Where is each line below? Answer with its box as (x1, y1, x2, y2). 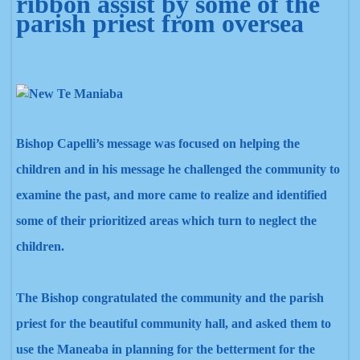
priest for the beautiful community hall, (16, 317, 228, 330)
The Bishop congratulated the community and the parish (16, 291, 324, 305)
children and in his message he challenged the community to (16, 162, 340, 176)
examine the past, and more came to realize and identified (16, 188, 327, 202)
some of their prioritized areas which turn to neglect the (16, 214, 317, 227)
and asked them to (228, 317, 331, 330)
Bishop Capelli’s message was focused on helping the (16, 137, 300, 150)
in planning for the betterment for (108, 342, 298, 356)
